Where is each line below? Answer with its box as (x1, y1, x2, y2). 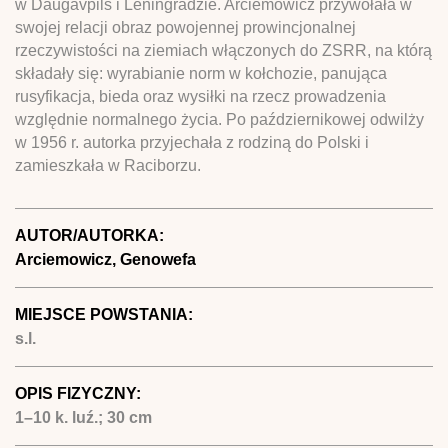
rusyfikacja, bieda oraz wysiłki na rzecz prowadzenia (15, 87, 386, 105)
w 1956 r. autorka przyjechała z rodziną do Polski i (15, 133, 369, 151)
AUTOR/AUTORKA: (15, 226, 168, 244)
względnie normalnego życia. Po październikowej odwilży (15, 110, 424, 128)
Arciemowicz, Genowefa (15, 250, 196, 268)
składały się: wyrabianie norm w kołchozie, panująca (15, 64, 387, 82)
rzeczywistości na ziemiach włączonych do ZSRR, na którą (15, 41, 432, 59)
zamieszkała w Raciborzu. (15, 156, 201, 174)
